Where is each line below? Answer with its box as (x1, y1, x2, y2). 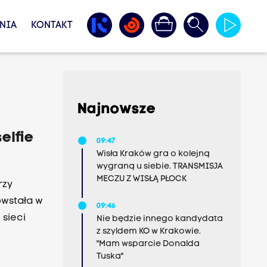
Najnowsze (77, 103, 156, 117)
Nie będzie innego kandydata (96, 215, 223, 223)
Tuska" (96, 252, 123, 261)
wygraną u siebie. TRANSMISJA (96, 162, 223, 171)
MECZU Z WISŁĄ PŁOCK (96, 175, 187, 184)
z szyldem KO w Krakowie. (96, 227, 201, 236)
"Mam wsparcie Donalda (96, 240, 200, 249)
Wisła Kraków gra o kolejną (96, 150, 210, 159)
